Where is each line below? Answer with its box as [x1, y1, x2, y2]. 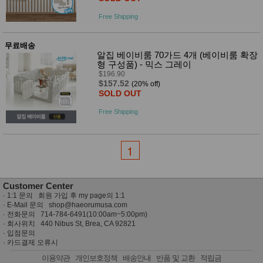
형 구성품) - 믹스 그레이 [97, 59, 191, 69]
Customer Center [3, 181, 73, 191]
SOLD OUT [99, 88, 141, 98]
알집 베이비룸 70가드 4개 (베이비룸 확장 [97, 49, 258, 60]
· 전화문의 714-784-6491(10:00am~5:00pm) [3, 210, 147, 219]
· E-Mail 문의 [3, 201, 49, 210]
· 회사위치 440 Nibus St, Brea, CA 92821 [3, 220, 136, 228]
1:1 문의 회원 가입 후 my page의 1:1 [7, 191, 125, 200]
